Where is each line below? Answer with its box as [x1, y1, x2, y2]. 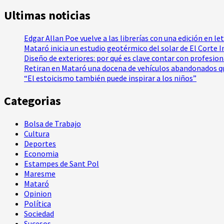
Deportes [24, 138, 56, 148]
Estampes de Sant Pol [24, 158, 99, 168]
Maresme [24, 168, 55, 178]
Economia [24, 148, 58, 158]
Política [24, 198, 51, 208]
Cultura [24, 128, 49, 138]
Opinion [24, 188, 51, 198]
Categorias [4, 92, 61, 108]
